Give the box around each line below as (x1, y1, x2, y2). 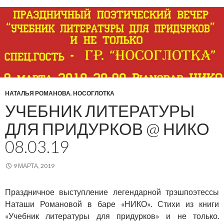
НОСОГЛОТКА (73, 89, 114, 97)
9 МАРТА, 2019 (13, 161, 54, 169)
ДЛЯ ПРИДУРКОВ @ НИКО (5, 118, 209, 138)
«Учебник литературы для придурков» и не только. (5, 210, 219, 220)
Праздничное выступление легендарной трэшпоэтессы (5, 186, 219, 196)
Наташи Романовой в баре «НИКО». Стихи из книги (5, 198, 219, 208)
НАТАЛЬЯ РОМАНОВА (5, 89, 70, 97)
